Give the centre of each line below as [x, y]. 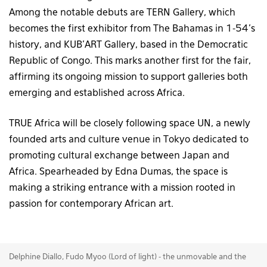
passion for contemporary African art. [91, 204]
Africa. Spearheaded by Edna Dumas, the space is [118, 172]
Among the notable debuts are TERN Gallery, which [122, 13]
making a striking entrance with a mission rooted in [122, 188]
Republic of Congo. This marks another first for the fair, [130, 61]
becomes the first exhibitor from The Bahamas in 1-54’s [132, 29]
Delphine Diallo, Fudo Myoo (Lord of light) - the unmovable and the [128, 257]
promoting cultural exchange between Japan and [119, 156]
